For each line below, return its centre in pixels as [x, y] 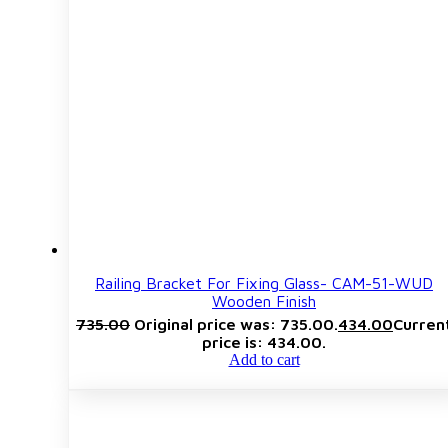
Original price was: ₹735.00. [236, 323]
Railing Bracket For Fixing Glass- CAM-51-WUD [264, 282]
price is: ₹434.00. [264, 341]
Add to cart [264, 359]
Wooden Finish [264, 300]
